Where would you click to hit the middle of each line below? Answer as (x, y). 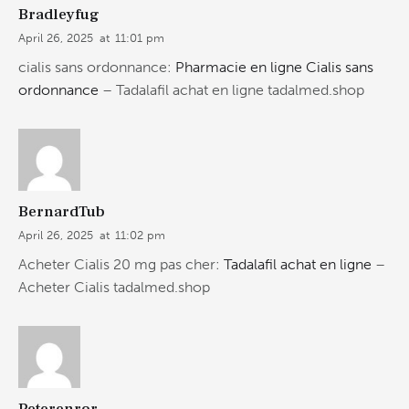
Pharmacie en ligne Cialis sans (274, 68)
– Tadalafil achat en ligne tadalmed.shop (231, 90)
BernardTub (62, 211)
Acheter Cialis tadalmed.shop (114, 288)
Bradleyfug (59, 14)
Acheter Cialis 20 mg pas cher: (121, 265)
